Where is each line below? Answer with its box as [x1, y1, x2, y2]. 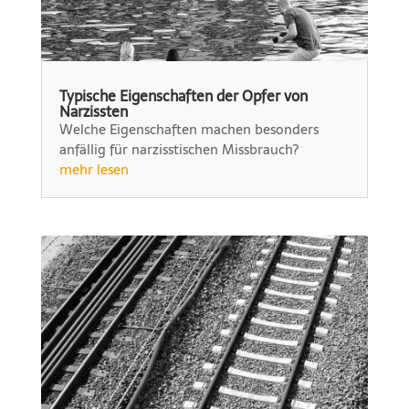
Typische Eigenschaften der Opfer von [58, 83, 308, 108]
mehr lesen [58, 157, 129, 181]
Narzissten [58, 99, 128, 123]
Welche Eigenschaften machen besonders [58, 117, 319, 141]
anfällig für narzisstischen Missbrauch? [58, 137, 299, 161]
